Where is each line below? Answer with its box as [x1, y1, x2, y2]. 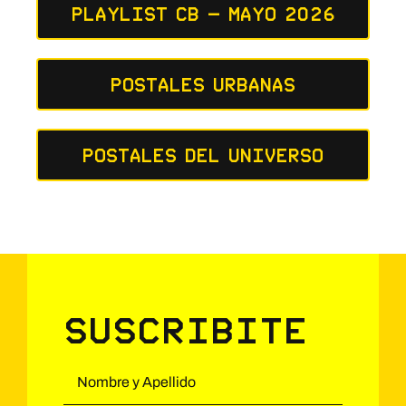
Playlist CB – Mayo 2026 [71, 3, 335, 25]
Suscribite [63, 308, 308, 352]
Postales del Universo [82, 144, 324, 167]
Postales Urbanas [111, 73, 295, 96]
